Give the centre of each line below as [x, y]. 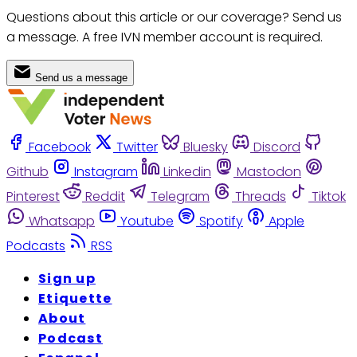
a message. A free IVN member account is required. [165, 37]
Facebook [60, 147]
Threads [261, 197]
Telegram [180, 197]
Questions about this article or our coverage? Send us [174, 17]
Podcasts [36, 246]
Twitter [137, 147]
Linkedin [187, 172]
